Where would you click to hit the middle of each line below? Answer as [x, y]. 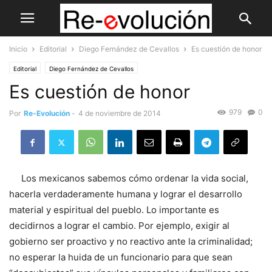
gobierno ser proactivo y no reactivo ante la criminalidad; [131, 242]
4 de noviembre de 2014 [120, 113]
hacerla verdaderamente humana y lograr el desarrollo [126, 194]
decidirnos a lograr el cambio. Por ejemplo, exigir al [119, 226]
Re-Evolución [47, 113]
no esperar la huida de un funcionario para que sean [121, 257]
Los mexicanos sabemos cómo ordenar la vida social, [135, 178]
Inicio [18, 49]
